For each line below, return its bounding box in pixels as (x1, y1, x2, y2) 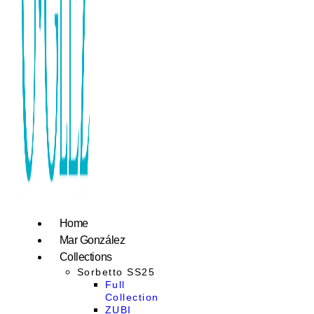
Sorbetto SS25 (76, 266, 156, 278)
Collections (59, 251, 112, 263)
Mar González (59, 234, 125, 246)
